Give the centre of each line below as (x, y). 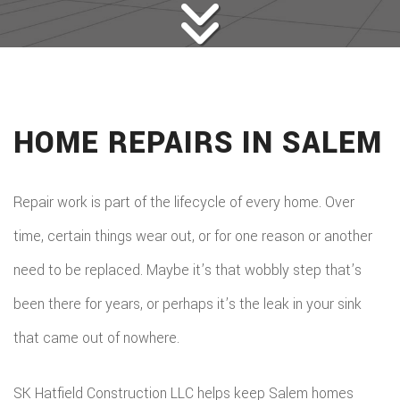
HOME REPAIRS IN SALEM (198, 143)
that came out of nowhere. (96, 338)
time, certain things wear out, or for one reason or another (193, 236)
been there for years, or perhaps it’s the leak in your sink (187, 304)
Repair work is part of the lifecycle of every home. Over (184, 202)
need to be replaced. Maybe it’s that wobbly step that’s (187, 270)
